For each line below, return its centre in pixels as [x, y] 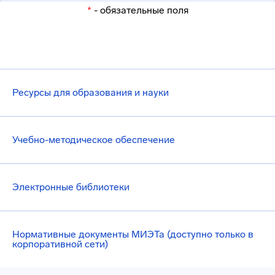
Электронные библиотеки [71, 187]
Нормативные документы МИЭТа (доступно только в [133, 234]
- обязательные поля [140, 10]
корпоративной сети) [60, 244]
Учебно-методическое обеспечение [94, 140]
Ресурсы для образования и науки [91, 92]
